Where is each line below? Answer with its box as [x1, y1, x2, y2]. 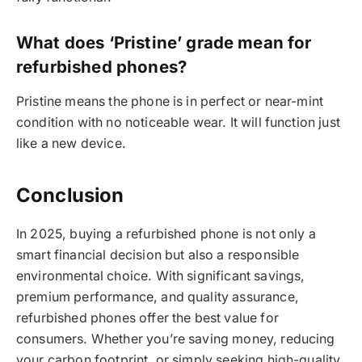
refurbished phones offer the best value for [16, 309, 279, 326]
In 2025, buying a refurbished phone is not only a [16, 225, 316, 242]
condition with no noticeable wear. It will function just [16, 115, 340, 131]
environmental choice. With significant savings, [16, 267, 305, 284]
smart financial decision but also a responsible [16, 246, 300, 263]
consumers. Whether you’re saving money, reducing [16, 330, 335, 347]
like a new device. [16, 136, 126, 152]
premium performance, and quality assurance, [16, 288, 299, 305]
